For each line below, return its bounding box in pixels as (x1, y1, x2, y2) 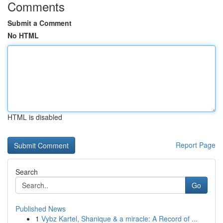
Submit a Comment (7, 18, 72, 28)
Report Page (176, 140, 216, 150)
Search (15, 167, 38, 177)
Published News (15, 204, 66, 214)
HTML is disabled (7, 112, 62, 122)
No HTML (7, 30, 39, 40)
